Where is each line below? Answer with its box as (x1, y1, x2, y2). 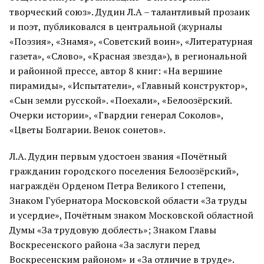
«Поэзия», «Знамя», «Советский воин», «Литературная (9, 35, 253, 48)
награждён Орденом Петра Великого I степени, (9, 179, 226, 192)
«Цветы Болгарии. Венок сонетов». (9, 123, 166, 136)
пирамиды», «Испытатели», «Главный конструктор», (9, 79, 247, 92)
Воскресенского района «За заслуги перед (9, 238, 200, 251)
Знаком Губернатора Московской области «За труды (9, 194, 247, 207)
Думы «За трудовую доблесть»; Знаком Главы (9, 223, 216, 236)
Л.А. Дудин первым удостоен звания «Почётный (9, 150, 227, 163)
